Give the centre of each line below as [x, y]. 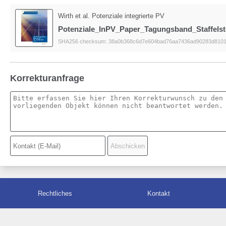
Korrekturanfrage [47, 78]
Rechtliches [55, 193]
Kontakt [158, 193]
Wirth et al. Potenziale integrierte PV [111, 16]
